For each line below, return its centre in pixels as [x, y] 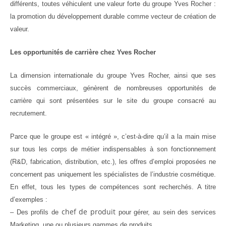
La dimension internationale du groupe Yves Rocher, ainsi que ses [113, 75]
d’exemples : [29, 200]
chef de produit [89, 212]
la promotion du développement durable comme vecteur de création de [113, 16]
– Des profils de [36, 212]
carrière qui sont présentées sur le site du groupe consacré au [113, 101]
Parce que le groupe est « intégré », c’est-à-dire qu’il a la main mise [113, 136]
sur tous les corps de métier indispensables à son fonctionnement [113, 149]
